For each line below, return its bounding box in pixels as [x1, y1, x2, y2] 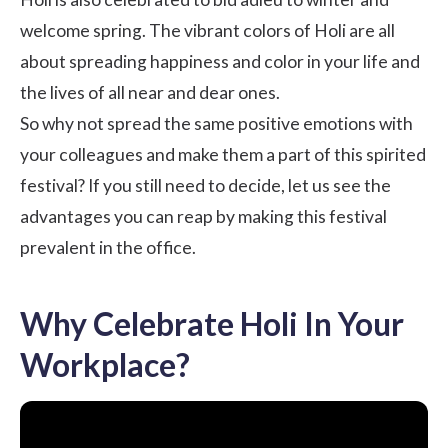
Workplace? [20, 344, 190, 384]
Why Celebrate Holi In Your [20, 303, 404, 343]
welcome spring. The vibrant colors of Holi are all [20, 19, 395, 41]
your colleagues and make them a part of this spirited [20, 143, 426, 165]
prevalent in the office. [20, 236, 196, 258]
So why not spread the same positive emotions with [20, 112, 413, 134]
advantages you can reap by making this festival [20, 205, 387, 227]
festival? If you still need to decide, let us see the [20, 174, 391, 196]
